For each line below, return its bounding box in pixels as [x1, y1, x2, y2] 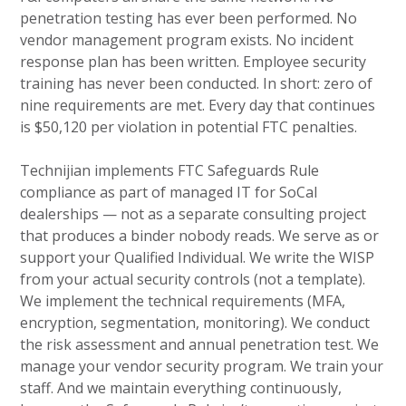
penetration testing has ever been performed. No [20, 7, 358, 28]
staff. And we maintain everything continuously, [20, 377, 343, 398]
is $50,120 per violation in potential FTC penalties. [20, 116, 358, 137]
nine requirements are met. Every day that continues [20, 94, 376, 115]
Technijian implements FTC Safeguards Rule [20, 159, 320, 180]
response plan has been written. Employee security [20, 51, 367, 72]
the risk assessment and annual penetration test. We [20, 333, 380, 354]
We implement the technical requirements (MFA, [20, 290, 346, 311]
